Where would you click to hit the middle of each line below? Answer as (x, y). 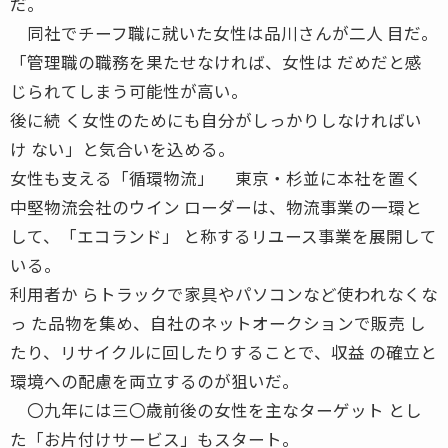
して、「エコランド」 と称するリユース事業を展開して (223, 235)
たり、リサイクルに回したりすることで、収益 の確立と (223, 351)
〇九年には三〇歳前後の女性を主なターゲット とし (216, 409)
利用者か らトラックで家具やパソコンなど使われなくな (224, 293)
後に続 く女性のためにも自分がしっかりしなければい (216, 119)
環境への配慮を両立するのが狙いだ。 (154, 380)
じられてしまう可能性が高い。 (129, 90)
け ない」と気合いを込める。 (122, 148)
